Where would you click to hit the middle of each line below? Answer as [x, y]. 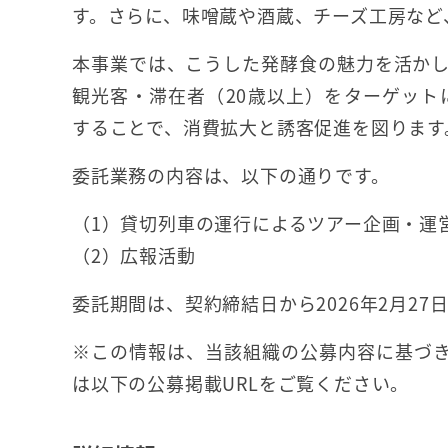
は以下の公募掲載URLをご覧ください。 [241, 383]
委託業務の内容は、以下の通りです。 [231, 175]
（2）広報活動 [134, 255]
